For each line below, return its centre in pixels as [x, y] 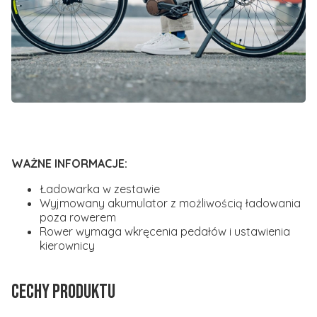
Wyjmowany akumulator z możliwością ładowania [170, 203]
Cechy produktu [63, 292]
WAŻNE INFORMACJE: [69, 163]
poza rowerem [78, 217]
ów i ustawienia [250, 231]
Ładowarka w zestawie [100, 189]
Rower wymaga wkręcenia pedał [125, 231]
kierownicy [67, 245]
